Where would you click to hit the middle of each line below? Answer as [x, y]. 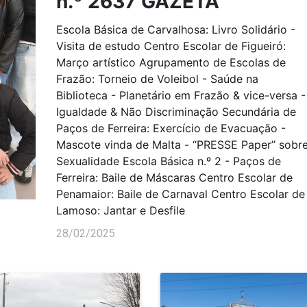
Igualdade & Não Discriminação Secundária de [176, 112]
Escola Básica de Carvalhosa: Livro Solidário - [175, 29]
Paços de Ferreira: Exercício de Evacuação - [171, 128]
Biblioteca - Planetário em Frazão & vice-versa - [181, 95]
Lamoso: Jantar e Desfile [120, 210]
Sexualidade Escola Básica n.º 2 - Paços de [168, 161]
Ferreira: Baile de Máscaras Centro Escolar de [174, 177]
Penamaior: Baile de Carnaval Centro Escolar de [180, 194]
